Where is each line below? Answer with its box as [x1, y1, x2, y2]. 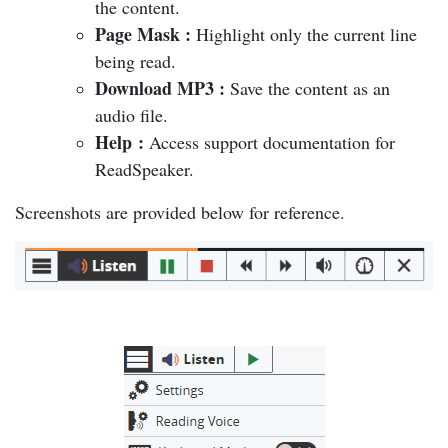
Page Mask [95, 20, 180, 47]
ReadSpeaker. [95, 156, 194, 181]
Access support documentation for [149, 129, 395, 154]
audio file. [95, 102, 168, 127]
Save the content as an [230, 75, 390, 100]
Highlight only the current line [196, 21, 417, 46]
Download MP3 [95, 74, 214, 101]
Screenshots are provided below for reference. [15, 199, 345, 224]
